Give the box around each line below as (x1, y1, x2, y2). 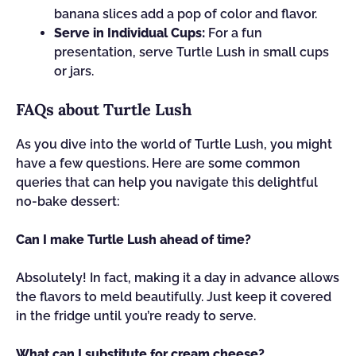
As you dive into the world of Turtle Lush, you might (16, 137, 332, 152)
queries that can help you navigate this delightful (16, 175, 318, 190)
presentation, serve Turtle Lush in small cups (54, 44, 329, 60)
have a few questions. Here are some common (16, 156, 300, 171)
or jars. (54, 64, 94, 79)
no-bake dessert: (16, 194, 120, 209)
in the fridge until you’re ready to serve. (16, 308, 256, 323)
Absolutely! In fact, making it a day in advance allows (16, 270, 339, 285)
